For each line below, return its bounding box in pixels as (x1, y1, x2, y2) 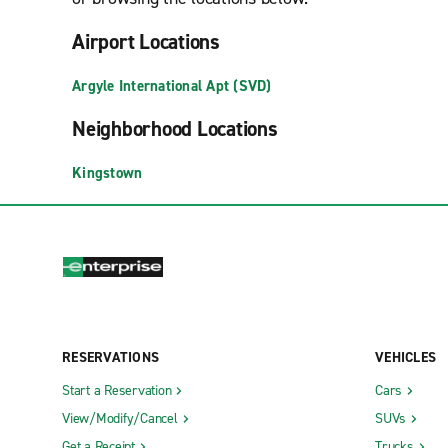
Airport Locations (72, 28, 220, 56)
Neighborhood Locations (72, 115, 278, 143)
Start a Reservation (62, 380, 172, 400)
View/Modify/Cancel (62, 408, 178, 428)
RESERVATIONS (62, 347, 159, 367)
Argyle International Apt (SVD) (72, 76, 272, 96)
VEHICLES (375, 347, 436, 367)
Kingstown (72, 163, 143, 183)
